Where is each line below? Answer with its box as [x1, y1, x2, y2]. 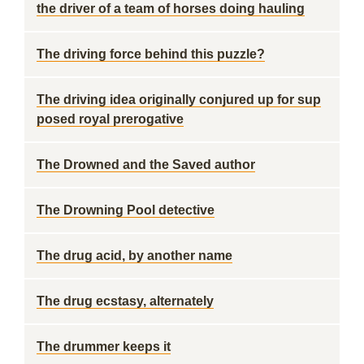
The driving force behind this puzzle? [37, 47, 265, 61]
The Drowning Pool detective [37, 203, 214, 217]
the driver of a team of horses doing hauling [37, 2, 305, 15]
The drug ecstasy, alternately [37, 294, 214, 308]
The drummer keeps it [37, 340, 171, 353]
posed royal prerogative [37, 112, 184, 126]
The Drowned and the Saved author [37, 158, 255, 171]
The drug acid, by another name [37, 249, 232, 262]
